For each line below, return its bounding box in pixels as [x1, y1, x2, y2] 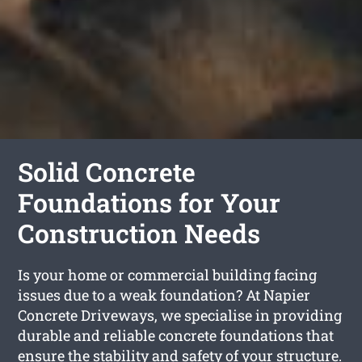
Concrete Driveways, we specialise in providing [18, 305, 343, 326]
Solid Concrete [18, 154, 196, 190]
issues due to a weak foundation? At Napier [18, 285, 311, 305]
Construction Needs [18, 216, 261, 251]
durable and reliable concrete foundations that [18, 326, 335, 346]
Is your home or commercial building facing [18, 265, 318, 285]
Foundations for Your [18, 185, 281, 221]
